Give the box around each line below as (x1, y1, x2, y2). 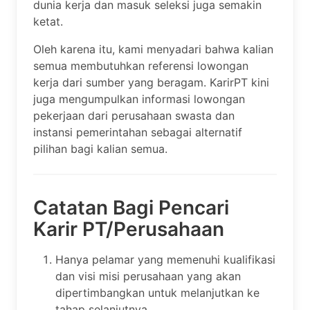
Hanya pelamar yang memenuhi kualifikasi (55, 253, 275, 267)
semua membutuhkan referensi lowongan (33, 59, 248, 73)
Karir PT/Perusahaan (33, 217, 224, 241)
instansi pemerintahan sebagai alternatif (33, 125, 242, 140)
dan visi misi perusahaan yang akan (55, 269, 241, 284)
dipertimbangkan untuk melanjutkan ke (55, 286, 259, 300)
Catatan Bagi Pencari (33, 196, 229, 220)
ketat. (33, 15, 63, 29)
